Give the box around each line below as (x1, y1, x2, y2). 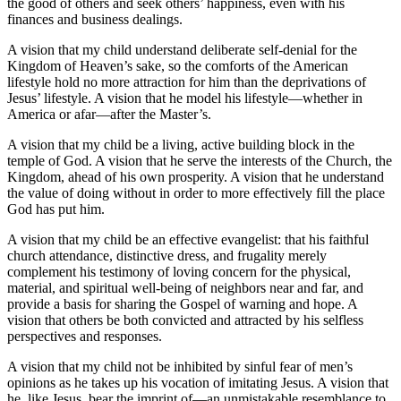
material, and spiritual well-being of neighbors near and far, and (7, 279, 363, 295)
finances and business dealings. (7, 11, 183, 27)
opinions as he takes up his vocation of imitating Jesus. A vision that (7, 374, 388, 390)
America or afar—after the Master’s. (7, 106, 211, 122)
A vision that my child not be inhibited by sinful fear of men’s (7, 358, 353, 374)
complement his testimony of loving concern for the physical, (7, 263, 351, 279)
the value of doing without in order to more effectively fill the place (7, 184, 385, 200)
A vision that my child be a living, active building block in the (7, 136, 354, 152)
